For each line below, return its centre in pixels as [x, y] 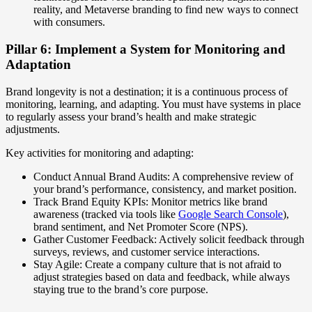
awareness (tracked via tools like [106, 214]
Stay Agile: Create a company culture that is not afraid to [157, 264]
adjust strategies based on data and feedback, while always [162, 276]
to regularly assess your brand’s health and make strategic [131, 116]
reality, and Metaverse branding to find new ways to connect [166, 10]
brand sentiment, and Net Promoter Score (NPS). [141, 226]
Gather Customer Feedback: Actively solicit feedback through [169, 239]
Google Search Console [231, 214]
